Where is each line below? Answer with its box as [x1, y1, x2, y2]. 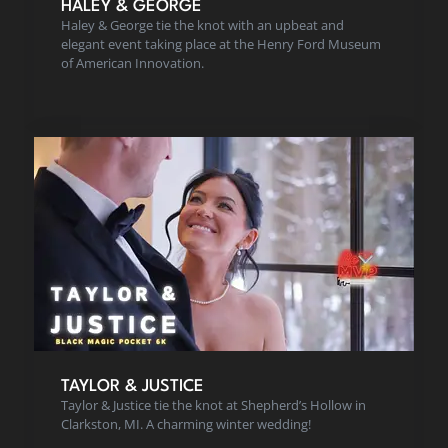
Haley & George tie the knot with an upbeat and [61, 15, 344, 34]
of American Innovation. [61, 53, 204, 72]
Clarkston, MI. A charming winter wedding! [61, 415, 311, 434]
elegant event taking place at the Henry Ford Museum [61, 34, 381, 53]
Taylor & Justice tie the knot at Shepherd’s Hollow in [61, 396, 366, 415]
